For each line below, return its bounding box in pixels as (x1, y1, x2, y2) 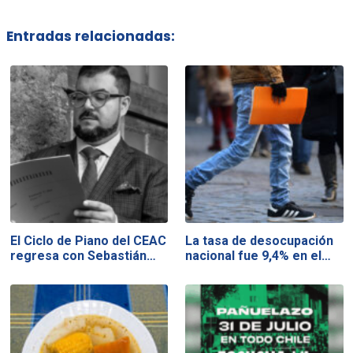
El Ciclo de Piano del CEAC (9, 232, 166, 248)
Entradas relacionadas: (6, 27, 175, 46)
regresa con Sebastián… (9, 247, 156, 263)
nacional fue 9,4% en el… (185, 247, 332, 263)
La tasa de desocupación (185, 232, 334, 248)
